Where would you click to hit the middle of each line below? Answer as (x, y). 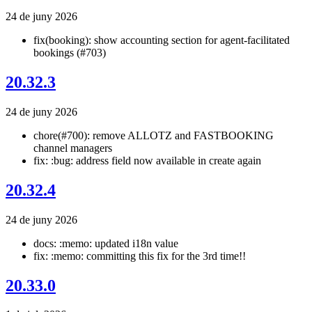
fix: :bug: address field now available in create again (147, 160)
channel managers (73, 148)
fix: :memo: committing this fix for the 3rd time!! (140, 256)
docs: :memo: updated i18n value (106, 243)
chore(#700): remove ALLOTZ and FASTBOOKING (154, 135)
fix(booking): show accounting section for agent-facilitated (162, 40)
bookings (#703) (70, 53)
